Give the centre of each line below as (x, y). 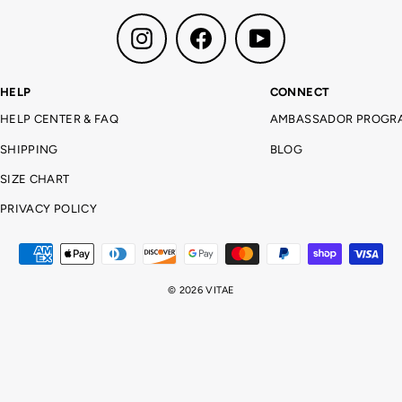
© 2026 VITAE (201, 291)
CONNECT (300, 92)
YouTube (295, 34)
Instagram (181, 34)
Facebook (239, 34)
